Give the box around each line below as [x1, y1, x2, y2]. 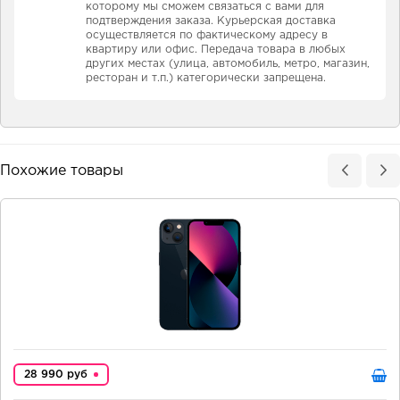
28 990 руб [24, 370, 87, 380]
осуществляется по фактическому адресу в [86, 30, 328, 41]
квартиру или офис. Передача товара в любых [86, 45, 346, 55]
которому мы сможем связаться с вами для [86, 2, 324, 12]
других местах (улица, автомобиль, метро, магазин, [86, 59, 370, 70]
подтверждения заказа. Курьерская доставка [86, 16, 336, 27]
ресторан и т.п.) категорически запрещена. [86, 73, 326, 84]
